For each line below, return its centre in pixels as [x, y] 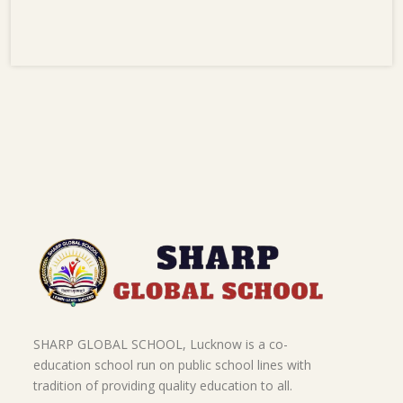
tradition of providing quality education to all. [163, 386]
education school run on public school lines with [172, 365]
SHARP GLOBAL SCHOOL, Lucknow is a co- [161, 345]
